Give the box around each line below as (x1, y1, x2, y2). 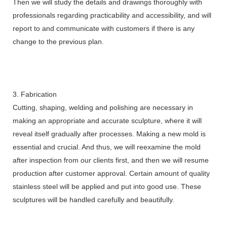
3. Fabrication (13, 90, 57, 98)
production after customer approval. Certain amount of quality (13, 169, 210, 177)
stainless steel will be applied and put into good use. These (13, 182, 201, 191)
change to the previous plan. (13, 37, 104, 46)
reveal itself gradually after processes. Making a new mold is (13, 129, 206, 138)
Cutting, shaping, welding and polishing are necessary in (13, 103, 193, 111)
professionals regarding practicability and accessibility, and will (13, 11, 211, 19)
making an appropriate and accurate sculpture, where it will (13, 116, 202, 125)
